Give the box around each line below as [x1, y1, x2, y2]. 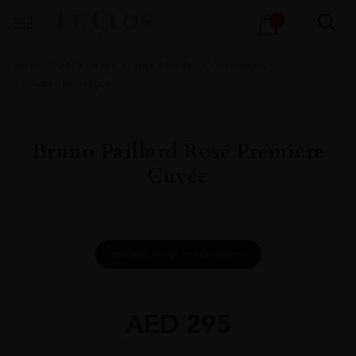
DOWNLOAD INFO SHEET [110, 247, 246, 261]
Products [103, 6, 151, 20]
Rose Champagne [31, 77, 111, 89]
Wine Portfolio [132, 60, 194, 72]
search [103, 22, 139, 36]
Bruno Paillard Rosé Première [31, 137, 325, 165]
